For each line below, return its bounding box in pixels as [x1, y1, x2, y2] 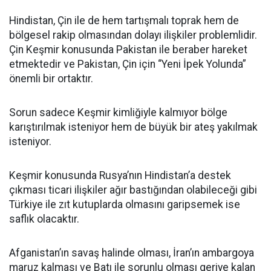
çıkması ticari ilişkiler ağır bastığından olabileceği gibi [9, 184, 257, 196]
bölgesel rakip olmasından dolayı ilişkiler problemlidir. [9, 29, 257, 41]
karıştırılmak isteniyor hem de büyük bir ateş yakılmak [9, 121, 258, 133]
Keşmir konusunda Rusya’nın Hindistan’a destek [9, 169, 231, 181]
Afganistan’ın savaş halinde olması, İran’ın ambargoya [9, 247, 254, 259]
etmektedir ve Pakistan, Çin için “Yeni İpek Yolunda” [9, 58, 246, 70]
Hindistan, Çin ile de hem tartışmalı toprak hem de [9, 15, 239, 27]
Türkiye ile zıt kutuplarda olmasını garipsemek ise [9, 198, 240, 211]
